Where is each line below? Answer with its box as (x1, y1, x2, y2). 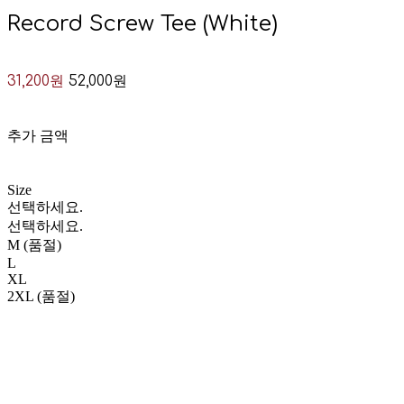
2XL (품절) (7, 288, 75, 304)
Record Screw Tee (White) (7, 11, 278, 36)
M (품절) (7, 236, 61, 252)
